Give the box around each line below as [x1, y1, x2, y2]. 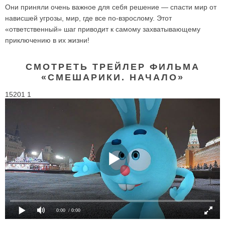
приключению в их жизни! [5, 36, 89, 44]
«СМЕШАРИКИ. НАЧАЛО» [41, 72, 184, 82]
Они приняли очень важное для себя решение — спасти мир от [5, 3, 216, 11]
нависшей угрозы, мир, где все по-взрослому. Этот [5, 14, 172, 22]
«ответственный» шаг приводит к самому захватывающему [5, 25, 200, 33]
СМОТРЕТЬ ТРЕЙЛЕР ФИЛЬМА [25, 61, 200, 72]
